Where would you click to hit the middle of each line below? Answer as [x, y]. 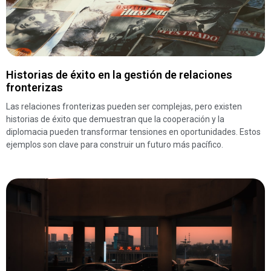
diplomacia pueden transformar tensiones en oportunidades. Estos [133, 132]
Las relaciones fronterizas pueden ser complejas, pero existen [124, 107]
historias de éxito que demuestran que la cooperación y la [115, 119]
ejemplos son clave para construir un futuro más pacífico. [115, 145]
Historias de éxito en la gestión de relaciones [119, 75]
